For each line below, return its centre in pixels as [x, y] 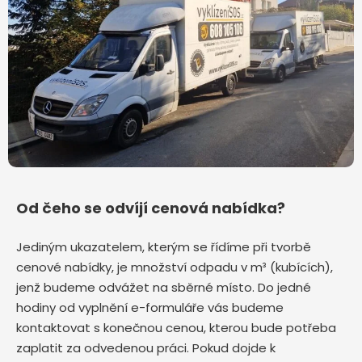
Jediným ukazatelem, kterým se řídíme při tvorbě [164, 246]
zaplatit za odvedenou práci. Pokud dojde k [146, 347]
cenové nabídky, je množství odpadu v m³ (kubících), [175, 267]
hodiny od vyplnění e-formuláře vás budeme [150, 307]
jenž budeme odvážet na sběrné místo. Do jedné [164, 287]
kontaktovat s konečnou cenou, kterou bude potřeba [176, 327]
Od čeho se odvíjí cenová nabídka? [151, 208]
